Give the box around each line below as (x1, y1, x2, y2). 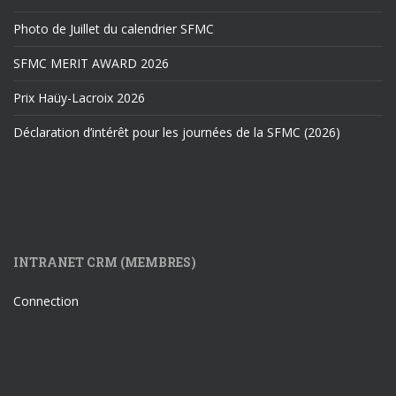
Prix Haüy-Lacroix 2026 (13, 89, 145, 107)
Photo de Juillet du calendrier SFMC (13, 20, 214, 38)
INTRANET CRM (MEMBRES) (13, 254, 196, 271)
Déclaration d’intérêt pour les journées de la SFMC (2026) (13, 124, 340, 141)
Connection (13, 293, 79, 310)
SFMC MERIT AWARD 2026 (13, 55, 169, 72)
